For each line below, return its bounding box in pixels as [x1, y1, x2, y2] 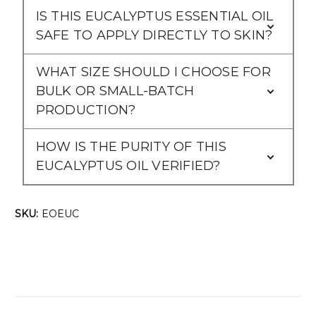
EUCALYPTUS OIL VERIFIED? [35, 157, 221, 174]
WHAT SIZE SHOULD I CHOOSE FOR [35, 63, 271, 80]
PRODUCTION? [35, 102, 136, 118]
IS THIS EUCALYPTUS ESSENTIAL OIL [35, 8, 274, 24]
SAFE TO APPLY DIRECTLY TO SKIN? [35, 27, 273, 43]
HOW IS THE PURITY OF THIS [35, 138, 226, 154]
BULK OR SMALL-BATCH [35, 83, 195, 99]
